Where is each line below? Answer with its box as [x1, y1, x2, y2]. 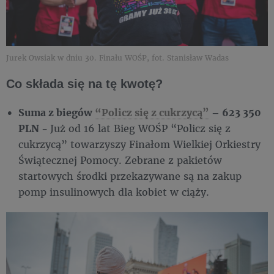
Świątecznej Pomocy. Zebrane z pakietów [18, 153, 222, 166]
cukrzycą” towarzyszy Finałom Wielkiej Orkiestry [18, 137, 261, 150]
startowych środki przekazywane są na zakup [18, 169, 242, 182]
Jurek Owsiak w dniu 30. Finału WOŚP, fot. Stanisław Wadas [6, 53, 229, 62]
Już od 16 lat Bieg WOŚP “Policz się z [50, 121, 231, 135]
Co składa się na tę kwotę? [6, 76, 163, 91]
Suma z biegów [18, 105, 95, 119]
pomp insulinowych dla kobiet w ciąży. [18, 185, 209, 198]
